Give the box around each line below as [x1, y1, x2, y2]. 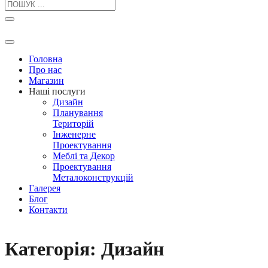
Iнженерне [53, 129, 96, 139]
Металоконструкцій [53, 172, 133, 182]
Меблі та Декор [53, 151, 115, 161]
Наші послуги [29, 86, 86, 96]
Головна [29, 54, 62, 64]
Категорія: [5, 238, 101, 260]
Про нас [29, 65, 62, 75]
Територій [53, 118, 94, 129]
